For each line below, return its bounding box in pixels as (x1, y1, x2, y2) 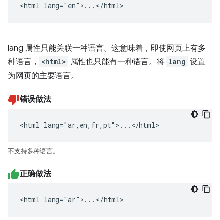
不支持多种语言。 (8, 147, 59, 155)
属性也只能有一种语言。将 (68, 56, 166, 67)
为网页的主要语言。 (8, 70, 79, 81)
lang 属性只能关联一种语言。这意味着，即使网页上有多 (8, 43, 206, 53)
